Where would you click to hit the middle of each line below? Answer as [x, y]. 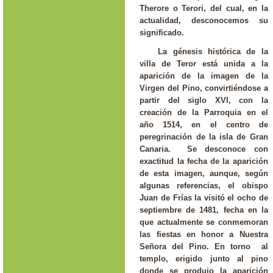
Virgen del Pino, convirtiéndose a [204, 88]
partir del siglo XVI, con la [204, 100]
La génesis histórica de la [213, 51]
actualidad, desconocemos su [204, 20]
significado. [162, 33]
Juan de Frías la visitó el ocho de [204, 197]
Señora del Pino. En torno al [204, 246]
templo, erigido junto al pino [204, 258]
